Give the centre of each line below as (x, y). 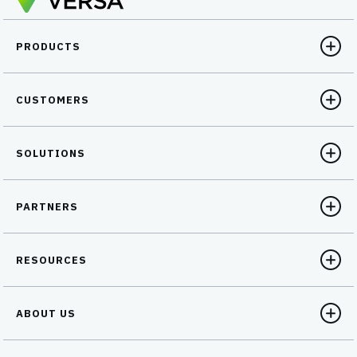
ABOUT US (46, 313)
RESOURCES (52, 260)
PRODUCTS (49, 46)
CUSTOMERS (53, 100)
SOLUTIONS (51, 153)
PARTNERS (47, 206)
